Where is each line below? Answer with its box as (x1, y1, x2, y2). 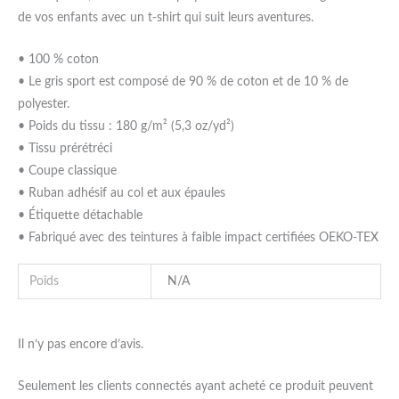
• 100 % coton (18, 53, 99, 66)
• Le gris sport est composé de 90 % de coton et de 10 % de (18, 75, 348, 88)
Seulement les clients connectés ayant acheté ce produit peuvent (18, 379, 373, 393)
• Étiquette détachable (18, 208, 142, 222)
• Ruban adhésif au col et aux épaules (18, 186, 225, 199)
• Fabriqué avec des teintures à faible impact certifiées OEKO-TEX (18, 231, 379, 244)
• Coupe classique (18, 164, 117, 177)
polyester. (18, 97, 69, 110)
